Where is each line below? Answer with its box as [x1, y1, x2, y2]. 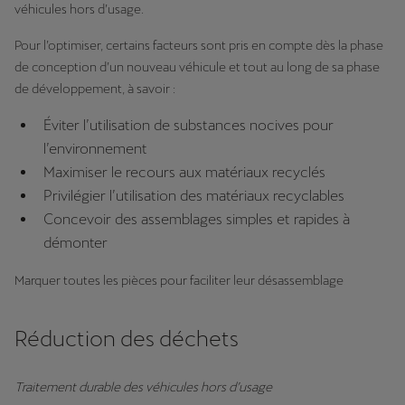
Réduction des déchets [14, 326, 239, 351]
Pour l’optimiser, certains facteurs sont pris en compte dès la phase [14, 38, 383, 52]
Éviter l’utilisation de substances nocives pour [43, 117, 334, 134]
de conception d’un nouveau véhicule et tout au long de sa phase [14, 60, 380, 74]
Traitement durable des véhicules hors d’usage [14, 380, 272, 394]
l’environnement [43, 140, 147, 157]
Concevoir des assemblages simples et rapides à [43, 211, 350, 228]
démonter [43, 234, 108, 251]
